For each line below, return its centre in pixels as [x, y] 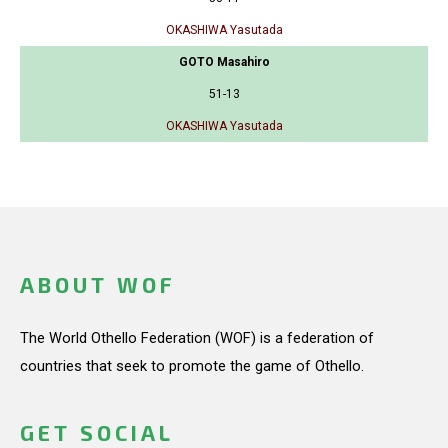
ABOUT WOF [97, 285]
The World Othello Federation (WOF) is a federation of [197, 337]
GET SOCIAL [97, 433]
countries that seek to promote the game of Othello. [192, 365]
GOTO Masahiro [224, 61]
